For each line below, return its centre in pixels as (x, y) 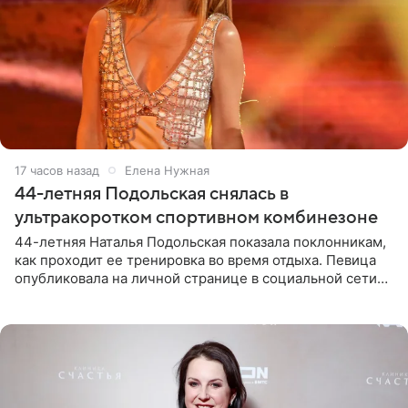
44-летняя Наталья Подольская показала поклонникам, (200, 241)
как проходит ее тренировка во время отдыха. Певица (195, 260)
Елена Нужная (167, 170)
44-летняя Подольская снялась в (152, 194)
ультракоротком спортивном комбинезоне (196, 217)
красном (43, 314)
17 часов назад (57, 170)
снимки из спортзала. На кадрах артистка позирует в (190, 296)
